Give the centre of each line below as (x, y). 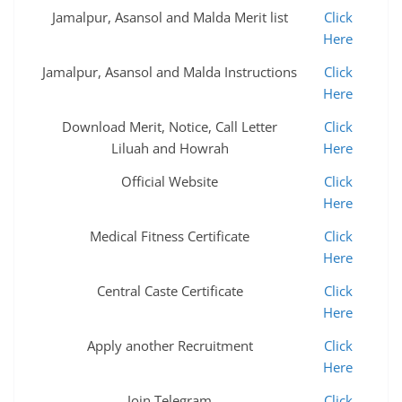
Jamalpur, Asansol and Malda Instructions (170, 71)
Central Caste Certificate (170, 290)
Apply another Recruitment (170, 345)
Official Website (170, 181)
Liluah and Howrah (170, 148)
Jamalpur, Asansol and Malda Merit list (170, 17)
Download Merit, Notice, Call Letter (170, 126)
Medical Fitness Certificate (170, 236)
